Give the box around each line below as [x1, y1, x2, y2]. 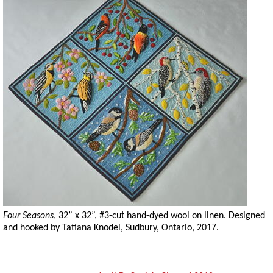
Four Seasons [3, 211, 54, 221]
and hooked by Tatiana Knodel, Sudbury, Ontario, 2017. [3, 223, 219, 233]
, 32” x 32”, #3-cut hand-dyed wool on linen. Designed [54, 211, 265, 221]
